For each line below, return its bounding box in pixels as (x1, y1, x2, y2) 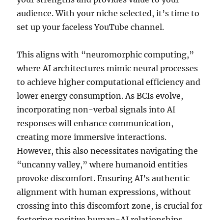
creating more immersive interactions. (17, 132, 167, 142)
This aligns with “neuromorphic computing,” (17, 49, 194, 59)
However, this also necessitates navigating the (17, 145, 198, 156)
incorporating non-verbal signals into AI (17, 104, 176, 114)
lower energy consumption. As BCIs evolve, (17, 90, 184, 101)
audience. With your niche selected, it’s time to (17, 8, 200, 18)
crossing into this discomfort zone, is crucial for (17, 200, 203, 211)
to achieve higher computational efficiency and (17, 77, 201, 87)
